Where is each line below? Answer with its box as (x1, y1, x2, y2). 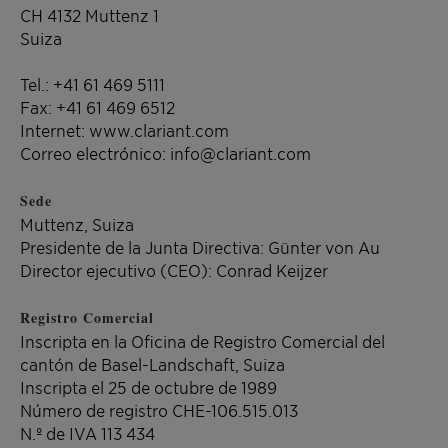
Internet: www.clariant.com (20, 120, 229, 140)
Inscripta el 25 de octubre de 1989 (20, 377, 281, 397)
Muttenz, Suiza (20, 214, 134, 234)
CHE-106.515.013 (172, 400, 298, 420)
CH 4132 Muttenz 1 (20, 5, 159, 25)
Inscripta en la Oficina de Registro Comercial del (20, 331, 385, 351)
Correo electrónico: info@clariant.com (20, 143, 311, 163)
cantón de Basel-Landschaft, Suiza (20, 354, 285, 374)
